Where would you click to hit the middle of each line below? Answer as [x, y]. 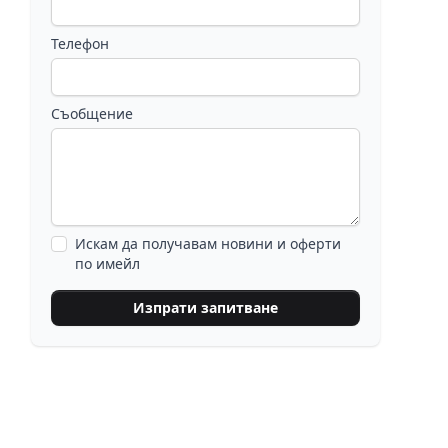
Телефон [79, 43]
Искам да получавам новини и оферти [207, 243]
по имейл [107, 263]
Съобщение [91, 113]
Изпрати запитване [205, 307]
